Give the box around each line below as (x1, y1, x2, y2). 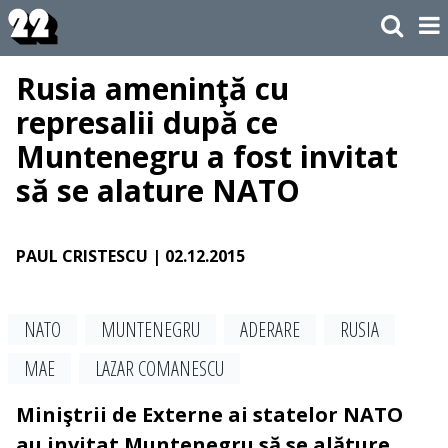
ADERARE (240, 316, 300, 344)
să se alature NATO (16, 170, 300, 212)
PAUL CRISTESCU (16, 245, 148, 268)
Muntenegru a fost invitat (16, 136, 398, 178)
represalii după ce (16, 102, 278, 144)
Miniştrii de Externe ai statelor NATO (16, 401, 403, 429)
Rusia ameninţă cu (16, 68, 289, 110)
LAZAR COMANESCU (95, 355, 224, 383)
